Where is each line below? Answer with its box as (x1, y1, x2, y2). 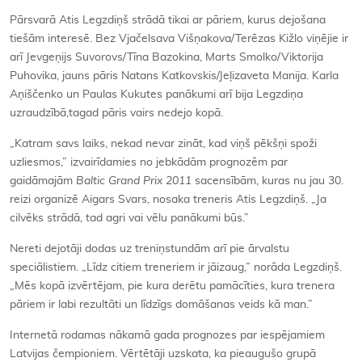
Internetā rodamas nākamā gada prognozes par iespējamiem (10, 329, 325, 341)
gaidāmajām (10, 175, 76, 187)
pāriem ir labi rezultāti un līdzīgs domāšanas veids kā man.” (10, 298, 313, 310)
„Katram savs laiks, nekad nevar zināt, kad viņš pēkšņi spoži (10, 137, 317, 149)
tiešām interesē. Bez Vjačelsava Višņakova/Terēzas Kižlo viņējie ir (10, 32, 348, 44)
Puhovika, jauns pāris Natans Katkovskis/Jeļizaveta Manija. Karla (10, 69, 339, 82)
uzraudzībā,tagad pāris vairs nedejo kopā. (10, 107, 223, 119)
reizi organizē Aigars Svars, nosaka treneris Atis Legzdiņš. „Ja (10, 193, 326, 205)
